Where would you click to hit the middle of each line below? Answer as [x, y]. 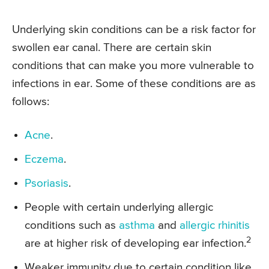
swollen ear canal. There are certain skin [112, 47]
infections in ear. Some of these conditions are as [134, 83]
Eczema [44, 159]
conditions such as [72, 225]
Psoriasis [47, 183]
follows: [31, 101]
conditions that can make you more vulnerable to [133, 65]
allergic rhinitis [215, 225]
